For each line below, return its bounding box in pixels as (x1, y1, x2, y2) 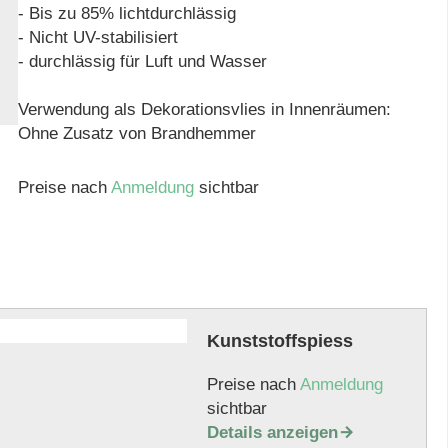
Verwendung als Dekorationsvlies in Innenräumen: (18, 100, 392, 119)
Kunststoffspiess (206, 331, 353, 351)
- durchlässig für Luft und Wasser (18, 52, 268, 71)
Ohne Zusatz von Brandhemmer (18, 124, 257, 143)
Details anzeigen (206, 423, 338, 442)
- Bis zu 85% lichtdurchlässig (18, 4, 237, 23)
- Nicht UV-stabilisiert (18, 28, 179, 47)
